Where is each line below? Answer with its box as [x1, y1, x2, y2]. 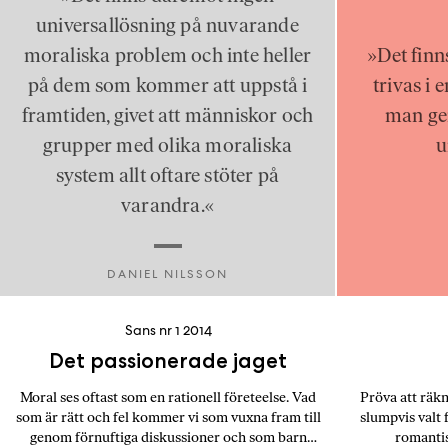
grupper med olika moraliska [42, 133, 293, 157]
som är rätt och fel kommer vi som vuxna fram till [15, 409, 321, 426]
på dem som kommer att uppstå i [27, 73, 308, 97]
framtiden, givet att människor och [21, 103, 314, 127]
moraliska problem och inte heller [23, 43, 312, 67]
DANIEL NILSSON [107, 266, 228, 282]
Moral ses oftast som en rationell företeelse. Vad [20, 389, 316, 406]
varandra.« [121, 193, 214, 217]
